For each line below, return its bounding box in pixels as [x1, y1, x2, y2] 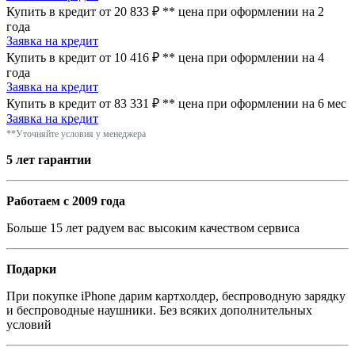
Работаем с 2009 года [6, 193, 125, 208]
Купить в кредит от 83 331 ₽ [6, 96, 162, 110]
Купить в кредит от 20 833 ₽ [6, 4, 162, 18]
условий [6, 317, 52, 331]
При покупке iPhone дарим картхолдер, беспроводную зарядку [6, 288, 345, 303]
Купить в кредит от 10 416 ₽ [6, 50, 162, 64]
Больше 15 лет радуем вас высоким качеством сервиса [6, 220, 300, 235]
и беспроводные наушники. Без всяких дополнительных [6, 303, 312, 317]
